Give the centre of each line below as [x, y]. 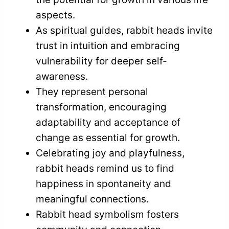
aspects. [55, 15]
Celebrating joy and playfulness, [110, 153]
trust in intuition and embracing [108, 45]
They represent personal [92, 91]
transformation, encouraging [101, 107]
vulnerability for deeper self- [101, 61]
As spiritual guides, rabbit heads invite [124, 30]
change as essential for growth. [108, 138]
